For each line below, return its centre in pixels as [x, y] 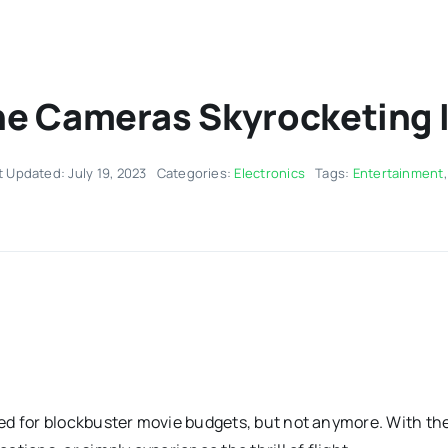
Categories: [195, 172]
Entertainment [398, 172]
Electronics [270, 172]
